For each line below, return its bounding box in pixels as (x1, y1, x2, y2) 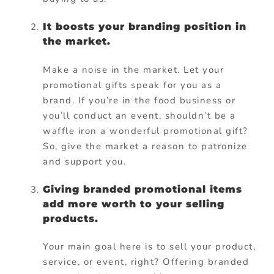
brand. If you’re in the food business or (43, 94, 235, 106)
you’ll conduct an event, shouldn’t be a (43, 109, 236, 122)
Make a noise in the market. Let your (43, 63, 224, 76)
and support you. (43, 155, 126, 168)
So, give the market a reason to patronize (43, 139, 248, 152)
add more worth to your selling (43, 198, 224, 210)
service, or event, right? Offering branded (43, 256, 249, 268)
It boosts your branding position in (43, 21, 246, 33)
